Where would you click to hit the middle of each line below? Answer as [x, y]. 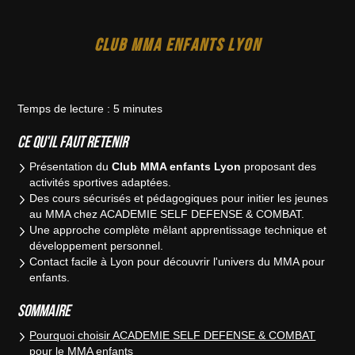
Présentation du [71, 167]
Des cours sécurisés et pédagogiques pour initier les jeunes [179, 198]
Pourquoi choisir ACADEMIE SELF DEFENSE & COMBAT [173, 336]
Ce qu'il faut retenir [73, 142]
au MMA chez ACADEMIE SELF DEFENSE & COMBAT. [167, 214]
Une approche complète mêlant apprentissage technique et [178, 230]
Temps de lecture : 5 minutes [90, 109]
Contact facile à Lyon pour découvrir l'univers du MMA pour [177, 262]
